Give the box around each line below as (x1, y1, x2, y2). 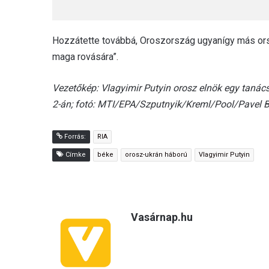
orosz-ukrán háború (125, 150, 187, 159)
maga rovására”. (52, 50, 118, 62)
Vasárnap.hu (131, 210, 193, 223)
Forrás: (62, 132, 86, 141)
